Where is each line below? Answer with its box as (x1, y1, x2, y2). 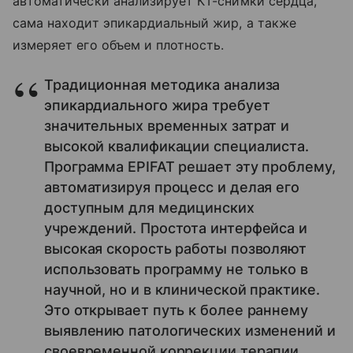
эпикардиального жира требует (44, 97, 270, 114)
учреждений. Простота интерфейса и (44, 220, 308, 237)
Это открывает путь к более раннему (44, 302, 308, 319)
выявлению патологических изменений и (44, 322, 336, 340)
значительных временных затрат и (44, 117, 290, 135)
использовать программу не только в (44, 261, 308, 278)
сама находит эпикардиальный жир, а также (13, 15, 296, 32)
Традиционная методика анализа (44, 76, 281, 94)
